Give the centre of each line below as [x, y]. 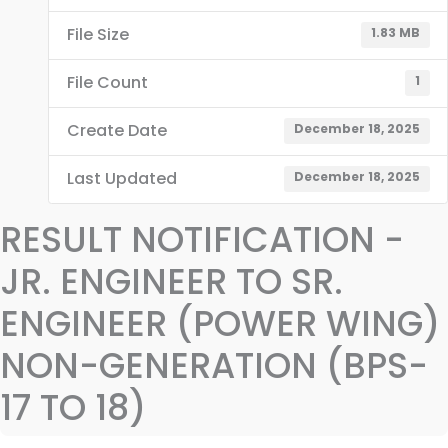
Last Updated [121, 179]
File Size [97, 35]
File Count [107, 83]
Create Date [116, 131]
